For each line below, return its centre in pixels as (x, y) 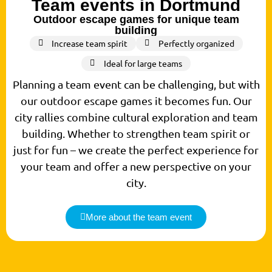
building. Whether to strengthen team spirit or (136, 133)
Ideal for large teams (143, 63)
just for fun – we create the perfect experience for (136, 149)
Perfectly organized (196, 43)
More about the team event (139, 217)
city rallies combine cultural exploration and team (136, 117)
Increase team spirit (90, 43)
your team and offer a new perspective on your (136, 166)
